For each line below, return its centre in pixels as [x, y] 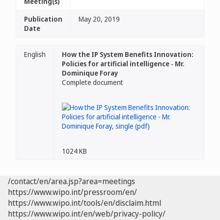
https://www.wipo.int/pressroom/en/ [72, 192]
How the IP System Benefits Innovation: [128, 54]
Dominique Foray [90, 73]
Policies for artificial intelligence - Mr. [123, 64]
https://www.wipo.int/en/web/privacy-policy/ [87, 214]
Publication [43, 19]
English [35, 54]
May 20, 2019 [99, 19]
